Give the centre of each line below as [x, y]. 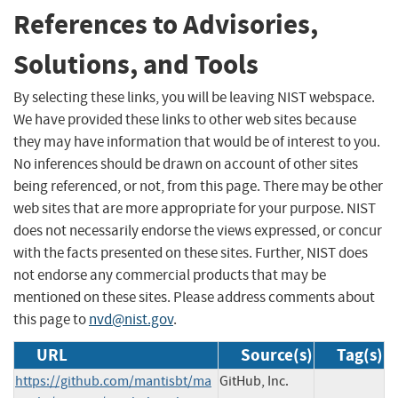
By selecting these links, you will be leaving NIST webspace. [194, 97]
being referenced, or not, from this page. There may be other [198, 186]
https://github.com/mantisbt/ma [113, 381]
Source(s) [277, 354]
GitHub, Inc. [254, 381]
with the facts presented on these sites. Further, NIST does [191, 252]
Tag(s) [360, 354]
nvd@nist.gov [131, 319]
